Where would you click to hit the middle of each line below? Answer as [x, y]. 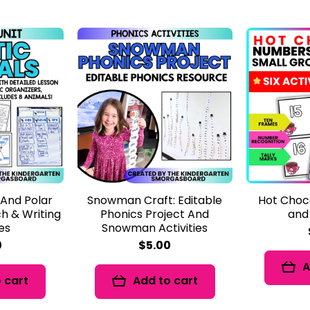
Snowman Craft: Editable [155, 200]
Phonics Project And [155, 214]
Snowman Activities [155, 228]
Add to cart [165, 281]
